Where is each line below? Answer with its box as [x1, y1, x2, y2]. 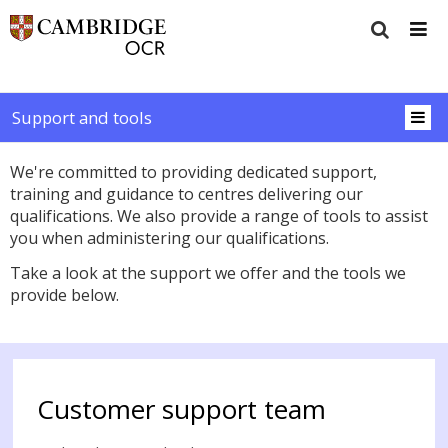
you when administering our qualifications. [10, 227, 329, 250]
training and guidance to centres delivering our [10, 183, 363, 206]
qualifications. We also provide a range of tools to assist [10, 205, 428, 228]
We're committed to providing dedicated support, [10, 161, 377, 184]
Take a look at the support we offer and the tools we [10, 261, 406, 284]
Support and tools [11, 106, 152, 130]
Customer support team [36, 390, 326, 427]
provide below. [10, 283, 119, 306]
